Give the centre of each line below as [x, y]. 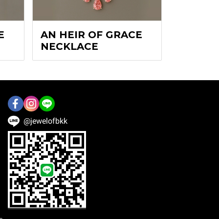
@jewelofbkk [45, 121]
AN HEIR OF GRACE [91, 34]
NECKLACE [69, 46]
